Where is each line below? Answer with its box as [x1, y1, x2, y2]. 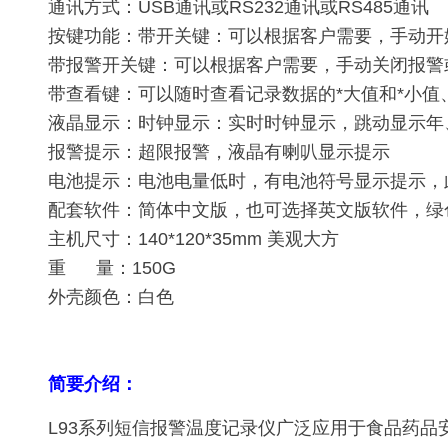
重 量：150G [48, 257, 176, 278]
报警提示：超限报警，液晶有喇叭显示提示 [48, 141, 390, 162]
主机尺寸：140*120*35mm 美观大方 [48, 228, 339, 249]
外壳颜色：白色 [48, 286, 174, 307]
